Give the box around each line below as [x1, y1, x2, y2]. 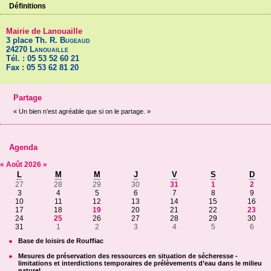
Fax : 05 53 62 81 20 [6, 62, 79, 72]
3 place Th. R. [6, 35, 60, 45]
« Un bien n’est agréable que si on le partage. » [13, 107, 151, 115]
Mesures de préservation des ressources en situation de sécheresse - [18, 252, 238, 260]
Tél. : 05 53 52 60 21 [6, 53, 79, 63]
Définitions [9, 1, 46, 10]
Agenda [9, 143, 38, 152]
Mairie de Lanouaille [6, 26, 82, 36]
